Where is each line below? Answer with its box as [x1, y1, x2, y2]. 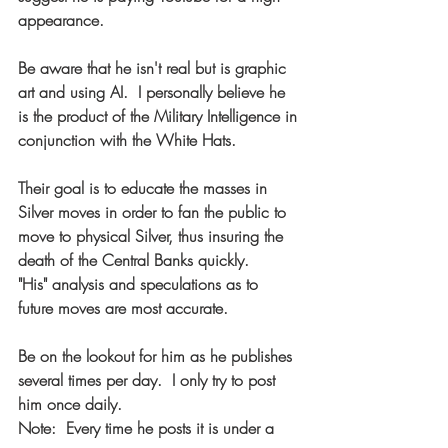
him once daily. [18, 393, 122, 415]
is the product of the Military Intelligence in [18, 105, 302, 127]
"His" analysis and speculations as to [18, 273, 263, 295]
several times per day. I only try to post [18, 369, 280, 391]
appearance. [18, 9, 104, 31]
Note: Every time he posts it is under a [18, 417, 279, 439]
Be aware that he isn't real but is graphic [18, 57, 291, 79]
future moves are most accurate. [18, 297, 228, 319]
